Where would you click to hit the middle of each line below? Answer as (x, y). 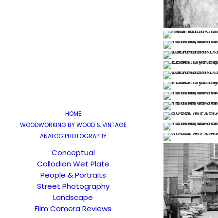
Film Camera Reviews (73, 209)
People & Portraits (73, 175)
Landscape (73, 197)
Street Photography (73, 186)
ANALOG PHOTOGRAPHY (73, 136)
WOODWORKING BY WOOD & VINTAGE (73, 125)
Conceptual (73, 153)
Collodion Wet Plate (73, 164)
